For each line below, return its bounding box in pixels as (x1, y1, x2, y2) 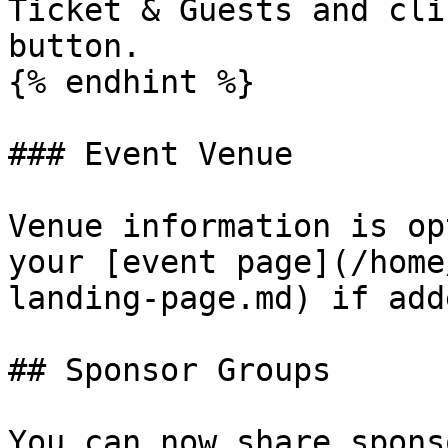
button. (8, 28, 141, 64)
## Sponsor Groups (8, 352, 331, 388)
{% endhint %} (8, 64, 255, 100)
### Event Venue (8, 136, 293, 172)
